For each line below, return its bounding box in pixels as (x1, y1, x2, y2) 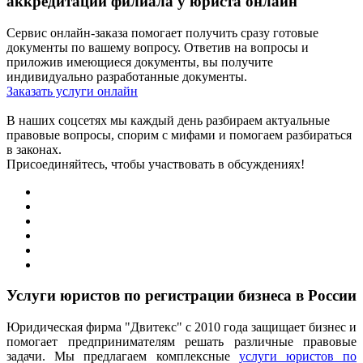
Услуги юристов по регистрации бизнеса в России (6, 287, 357, 305)
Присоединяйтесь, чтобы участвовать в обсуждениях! (6, 156, 305, 171)
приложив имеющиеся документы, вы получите (6, 54, 273, 69)
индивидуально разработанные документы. (6, 69, 247, 83)
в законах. (6, 142, 62, 156)
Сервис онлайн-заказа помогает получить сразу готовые (6, 25, 318, 40)
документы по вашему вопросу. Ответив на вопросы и (6, 40, 309, 54)
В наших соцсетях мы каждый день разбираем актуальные (6, 113, 330, 127)
